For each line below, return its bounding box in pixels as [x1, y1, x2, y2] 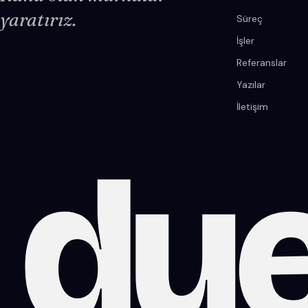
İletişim [236, 100, 268, 113]
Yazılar [236, 78, 265, 91]
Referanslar [236, 56, 287, 69]
